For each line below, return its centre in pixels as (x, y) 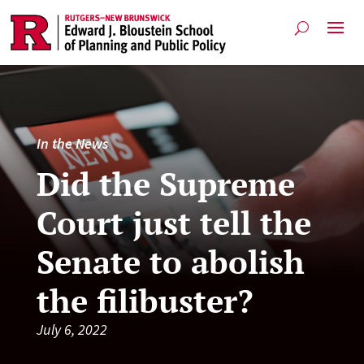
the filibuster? (144, 300)
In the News (72, 143)
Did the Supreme (165, 183)
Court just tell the (173, 222)
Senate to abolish (170, 261)
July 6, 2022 (71, 329)
